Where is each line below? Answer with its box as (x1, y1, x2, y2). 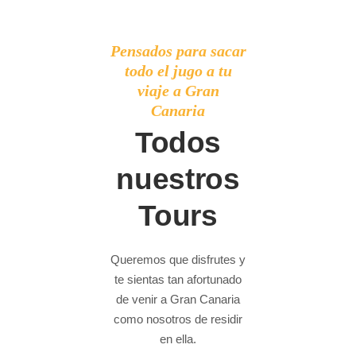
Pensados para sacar (110, 41, 246, 60)
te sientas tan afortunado (114, 272, 242, 286)
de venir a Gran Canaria (116, 292, 240, 306)
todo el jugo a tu (124, 61, 232, 79)
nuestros (116, 162, 240, 195)
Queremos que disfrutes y (110, 252, 246, 266)
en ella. (160, 331, 196, 346)
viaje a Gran (137, 81, 219, 99)
